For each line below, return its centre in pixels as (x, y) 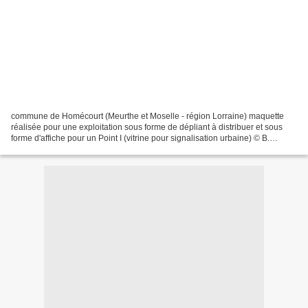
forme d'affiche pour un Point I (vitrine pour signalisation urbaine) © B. (140, 138)
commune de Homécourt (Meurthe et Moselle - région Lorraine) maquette (147, 116)
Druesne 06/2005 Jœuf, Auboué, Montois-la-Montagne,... (117, 149)
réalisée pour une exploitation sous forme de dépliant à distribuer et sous (147, 127)
